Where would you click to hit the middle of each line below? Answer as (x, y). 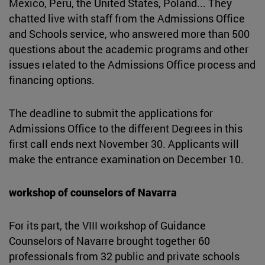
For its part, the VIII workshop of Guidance (107, 225)
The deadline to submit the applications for (111, 113)
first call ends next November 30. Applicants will (124, 143)
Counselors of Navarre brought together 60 (109, 240)
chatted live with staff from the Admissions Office (127, 18)
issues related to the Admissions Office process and (132, 64)
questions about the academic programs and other (129, 49)
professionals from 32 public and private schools (124, 256)
